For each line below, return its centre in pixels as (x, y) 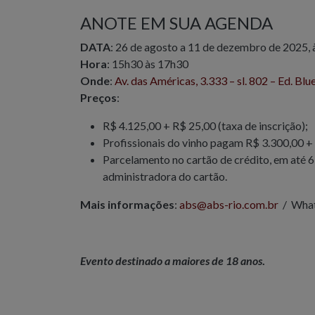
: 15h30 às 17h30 (148, 64)
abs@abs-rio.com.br (229, 205)
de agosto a (158, 47)
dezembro (242, 47)
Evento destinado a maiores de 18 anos (171, 261)
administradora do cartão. (165, 176)
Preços (98, 98)
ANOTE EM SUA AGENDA (176, 23)
